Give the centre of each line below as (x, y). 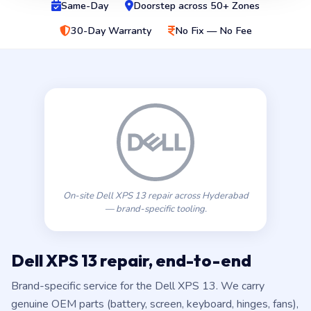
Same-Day (85, 24)
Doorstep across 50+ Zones (196, 24)
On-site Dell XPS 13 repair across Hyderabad (155, 214)
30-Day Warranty (111, 49)
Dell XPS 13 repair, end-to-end (131, 278)
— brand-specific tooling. (155, 227)
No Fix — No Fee (213, 49)
